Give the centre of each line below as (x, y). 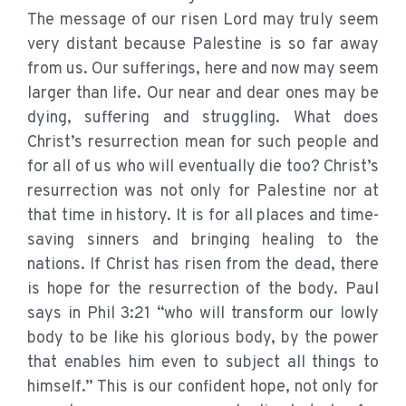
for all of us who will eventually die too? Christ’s (203, 168)
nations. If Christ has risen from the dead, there (203, 266)
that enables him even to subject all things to (203, 363)
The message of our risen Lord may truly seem (203, 21)
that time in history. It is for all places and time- (203, 217)
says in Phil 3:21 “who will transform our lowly (203, 314)
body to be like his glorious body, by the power (203, 339)
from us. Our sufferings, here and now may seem (203, 70)
